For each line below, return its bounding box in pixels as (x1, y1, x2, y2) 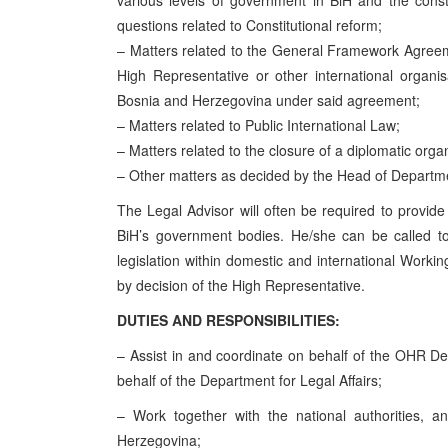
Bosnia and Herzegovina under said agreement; (117, 90, 420, 110)
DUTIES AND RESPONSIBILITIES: (117, 310, 340, 330)
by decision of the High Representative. (117, 275, 365, 295)
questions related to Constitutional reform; (117, 15, 382, 35)
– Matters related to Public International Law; (117, 115, 400, 135)
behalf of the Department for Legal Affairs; (117, 370, 382, 390)
